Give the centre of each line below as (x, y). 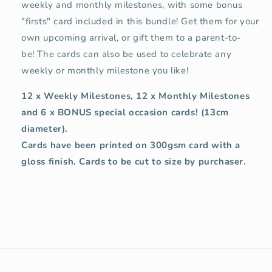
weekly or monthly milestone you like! (105, 71)
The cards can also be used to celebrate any (134, 54)
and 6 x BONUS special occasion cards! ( (113, 113)
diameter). (45, 129)
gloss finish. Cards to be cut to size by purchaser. (134, 162)
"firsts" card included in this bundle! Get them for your (140, 22)
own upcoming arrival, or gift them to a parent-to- (131, 38)
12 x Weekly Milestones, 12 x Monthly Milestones (136, 96)
